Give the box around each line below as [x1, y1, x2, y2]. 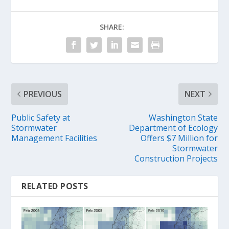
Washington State [148, 111, 218, 123]
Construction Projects [134, 152, 218, 164]
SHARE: [100, 21, 124, 32]
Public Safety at [11, 111, 71, 123]
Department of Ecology [128, 122, 218, 133]
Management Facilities [11, 132, 98, 144]
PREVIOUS [24, 88, 62, 100]
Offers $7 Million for [140, 132, 218, 144]
